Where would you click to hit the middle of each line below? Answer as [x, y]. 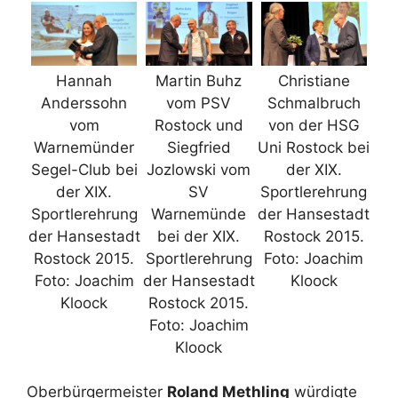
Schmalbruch [314, 103]
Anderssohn [84, 103]
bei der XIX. [199, 236]
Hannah [84, 80]
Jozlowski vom [199, 169]
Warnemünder [84, 147]
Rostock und [199, 125]
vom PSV [199, 103]
